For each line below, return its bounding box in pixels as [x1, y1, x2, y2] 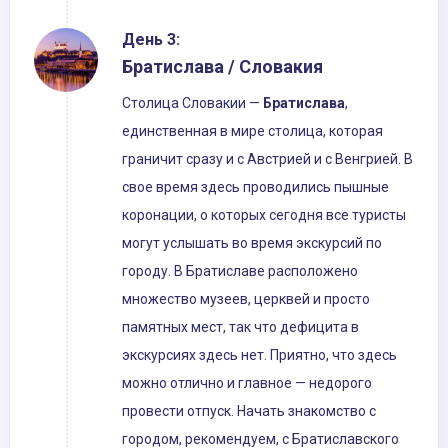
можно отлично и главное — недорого [122, 375, 372, 392]
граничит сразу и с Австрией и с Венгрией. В [122, 151, 413, 168]
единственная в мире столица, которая [122, 123, 383, 140]
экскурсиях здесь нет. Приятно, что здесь [122, 347, 397, 364]
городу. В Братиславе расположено [122, 263, 358, 280]
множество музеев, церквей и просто [122, 291, 370, 308]
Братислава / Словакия [122, 56, 323, 78]
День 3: [122, 30, 180, 50]
